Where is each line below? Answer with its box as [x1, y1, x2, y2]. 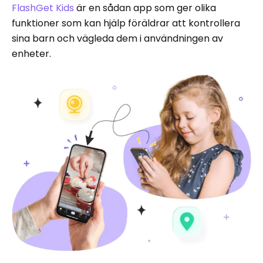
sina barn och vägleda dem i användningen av [12, 31, 223, 45]
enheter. [12, 46, 51, 60]
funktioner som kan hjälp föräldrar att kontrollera [12, 16, 240, 30]
